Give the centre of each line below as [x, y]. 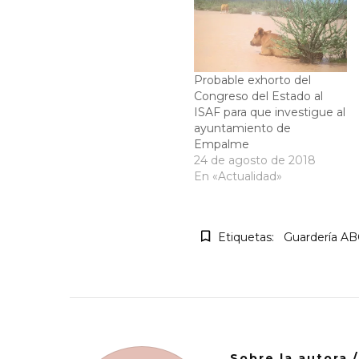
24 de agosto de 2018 [255, 160]
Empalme [222, 144]
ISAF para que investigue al [270, 112]
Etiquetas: [246, 238]
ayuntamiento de [242, 128]
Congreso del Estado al [258, 96]
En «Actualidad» [238, 176]
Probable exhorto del [252, 80]
